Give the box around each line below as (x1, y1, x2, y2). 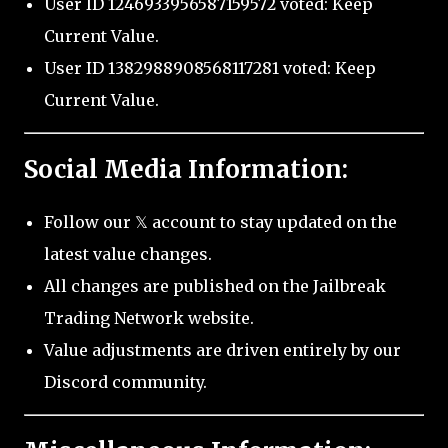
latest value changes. (44, 243, 212, 264)
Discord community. (44, 371, 207, 392)
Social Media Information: (24, 153, 348, 185)
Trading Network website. (44, 307, 254, 328)
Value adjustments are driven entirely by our (44, 339, 401, 360)
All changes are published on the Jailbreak (44, 275, 386, 296)
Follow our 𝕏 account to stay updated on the (44, 211, 397, 232)
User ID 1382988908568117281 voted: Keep (44, 58, 376, 78)
